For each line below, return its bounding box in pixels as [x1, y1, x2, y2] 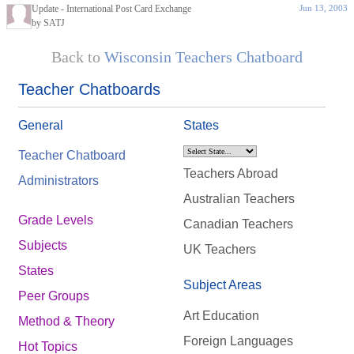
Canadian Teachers [183, 217, 293, 232]
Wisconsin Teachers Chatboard [104, 48, 303, 66]
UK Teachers [183, 243, 256, 257]
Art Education [183, 308, 259, 322]
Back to [51, 48, 104, 66]
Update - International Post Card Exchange [32, 3, 191, 14]
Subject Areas [183, 278, 262, 292]
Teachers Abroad [183, 167, 278, 181]
